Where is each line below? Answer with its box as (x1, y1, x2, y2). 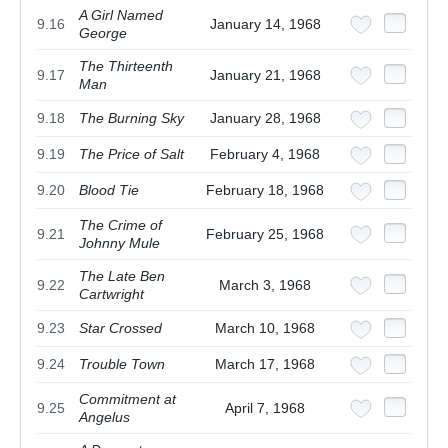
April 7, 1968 (225, 400, 305, 417)
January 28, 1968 (209, 110, 321, 127)
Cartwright (79, 286, 144, 303)
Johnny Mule (79, 235, 160, 252)
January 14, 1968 (209, 16, 321, 33)
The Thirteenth (79, 58, 173, 75)
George (79, 25, 127, 42)
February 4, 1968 (210, 146, 320, 163)
